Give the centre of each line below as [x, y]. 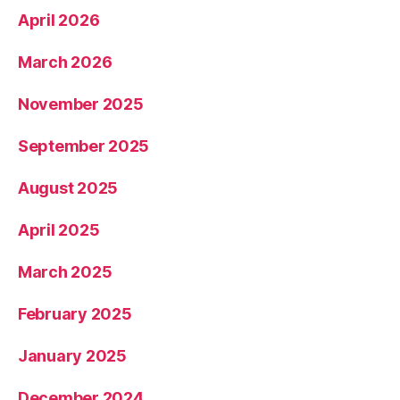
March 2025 [65, 272]
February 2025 [75, 314]
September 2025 [84, 146]
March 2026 [65, 62]
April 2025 [59, 230]
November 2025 [81, 104]
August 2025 [68, 188]
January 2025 [72, 356]
